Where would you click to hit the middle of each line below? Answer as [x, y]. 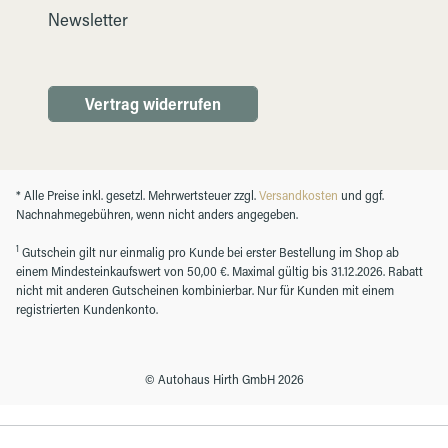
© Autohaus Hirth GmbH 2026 [224, 379]
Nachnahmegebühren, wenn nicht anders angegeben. [157, 214]
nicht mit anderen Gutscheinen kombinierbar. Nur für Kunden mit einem [205, 290]
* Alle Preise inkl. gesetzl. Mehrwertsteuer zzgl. [137, 195]
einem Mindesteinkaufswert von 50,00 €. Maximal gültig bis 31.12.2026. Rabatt [219, 271]
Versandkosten [298, 195]
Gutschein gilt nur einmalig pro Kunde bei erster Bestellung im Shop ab [209, 252]
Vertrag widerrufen [153, 104]
